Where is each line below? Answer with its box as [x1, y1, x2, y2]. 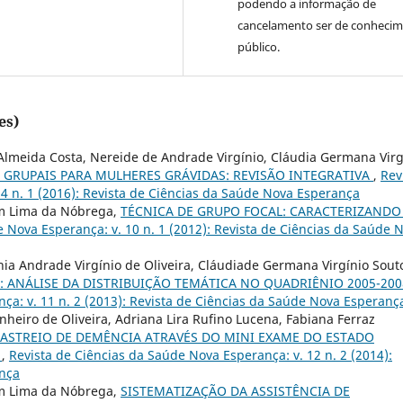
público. [237, 39, 281, 56]
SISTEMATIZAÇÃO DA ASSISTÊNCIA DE [121, 382, 350, 400]
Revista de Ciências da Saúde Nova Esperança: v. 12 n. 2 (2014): [9, 346, 392, 364]
